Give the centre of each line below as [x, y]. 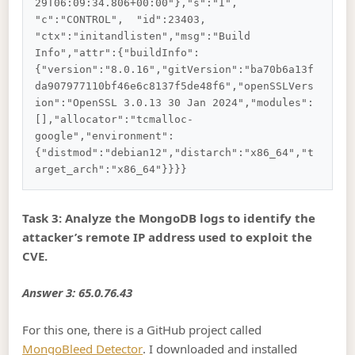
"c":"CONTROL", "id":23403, [130, 20]
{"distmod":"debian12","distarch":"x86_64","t [175, 153]
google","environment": [105, 136]
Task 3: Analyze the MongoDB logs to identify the [169, 218]
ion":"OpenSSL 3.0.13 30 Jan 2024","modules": [175, 103]
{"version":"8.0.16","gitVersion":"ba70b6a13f [175, 70]
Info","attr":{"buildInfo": [118, 53]
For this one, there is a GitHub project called [142, 329]
